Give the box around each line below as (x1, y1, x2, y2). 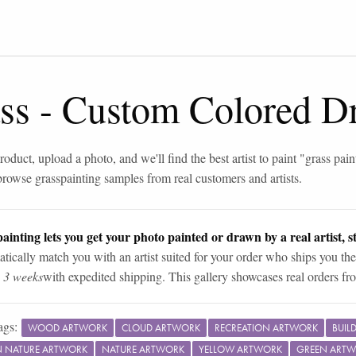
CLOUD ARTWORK (122, 320, 200, 335)
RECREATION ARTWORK (215, 320, 318, 335)
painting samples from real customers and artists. (60, 169, 302, 186)
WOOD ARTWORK (28, 320, 107, 335)
